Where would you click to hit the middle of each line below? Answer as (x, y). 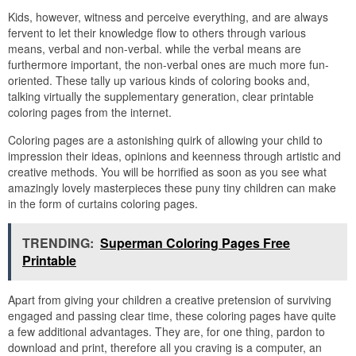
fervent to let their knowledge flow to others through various (157, 33)
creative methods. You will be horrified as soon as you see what (167, 172)
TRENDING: (58, 243)
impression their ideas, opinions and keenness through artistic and (174, 156)
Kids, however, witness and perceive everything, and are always (168, 17)
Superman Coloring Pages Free (195, 243)
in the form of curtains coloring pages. (103, 204)
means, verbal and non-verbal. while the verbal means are (155, 49)
